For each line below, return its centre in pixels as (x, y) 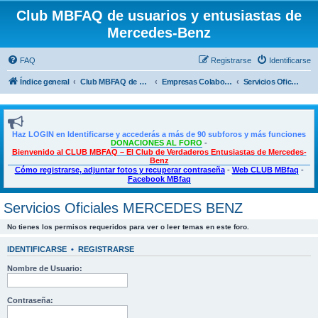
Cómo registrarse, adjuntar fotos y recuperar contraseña (120, 170)
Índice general (45, 82)
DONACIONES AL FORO (157, 143)
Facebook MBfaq (159, 179)
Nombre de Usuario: (45, 268)
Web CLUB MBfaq (265, 170)
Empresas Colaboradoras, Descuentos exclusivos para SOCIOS (229, 82)
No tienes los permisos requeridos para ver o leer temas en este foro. (128, 227)
